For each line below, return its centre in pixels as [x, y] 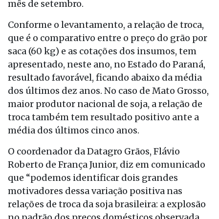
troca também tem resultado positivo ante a [103, 117]
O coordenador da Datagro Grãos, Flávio [94, 151]
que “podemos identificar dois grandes [93, 178]
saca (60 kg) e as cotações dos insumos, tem [102, 51]
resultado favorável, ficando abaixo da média [105, 77]
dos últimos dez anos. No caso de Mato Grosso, [108, 91]
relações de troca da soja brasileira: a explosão [107, 204]
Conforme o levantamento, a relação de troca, [106, 25]
